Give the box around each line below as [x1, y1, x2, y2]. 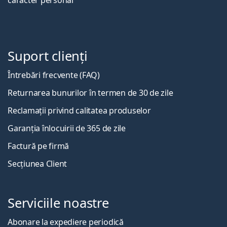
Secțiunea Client [8, 158, 67, 170]
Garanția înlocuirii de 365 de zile [8, 123, 126, 134]
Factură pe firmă [8, 140, 69, 152]
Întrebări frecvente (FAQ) [8, 69, 100, 81]
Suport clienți [8, 47, 88, 65]
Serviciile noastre [8, 194, 109, 212]
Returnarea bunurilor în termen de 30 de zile [8, 87, 173, 99]
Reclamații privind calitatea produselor [8, 105, 151, 117]
